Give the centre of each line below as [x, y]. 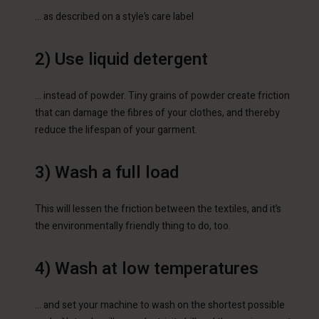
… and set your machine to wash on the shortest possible [160, 305]
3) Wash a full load [107, 173]
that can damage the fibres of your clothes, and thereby [157, 113]
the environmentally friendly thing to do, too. [134, 226]
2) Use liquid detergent [121, 59]
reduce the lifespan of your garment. [116, 130]
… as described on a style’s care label [115, 17]
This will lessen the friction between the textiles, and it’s [158, 209]
